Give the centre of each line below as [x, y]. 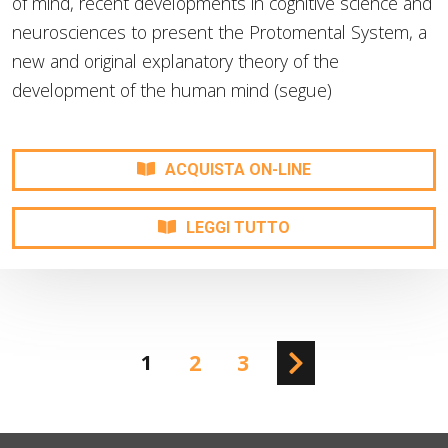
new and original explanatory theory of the [175, 61]
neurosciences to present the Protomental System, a [219, 32]
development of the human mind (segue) [172, 90]
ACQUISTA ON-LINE [238, 170]
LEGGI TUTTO [238, 228]
